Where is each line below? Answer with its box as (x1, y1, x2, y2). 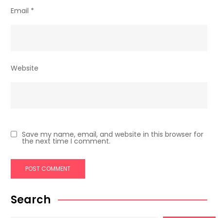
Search (11, 192, 51, 208)
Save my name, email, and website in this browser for (22, 129, 204, 140)
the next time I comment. (22, 136, 111, 146)
